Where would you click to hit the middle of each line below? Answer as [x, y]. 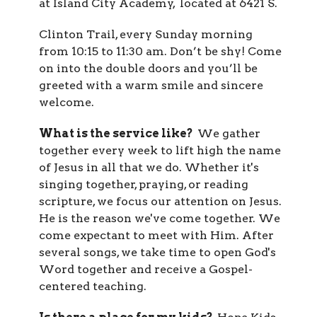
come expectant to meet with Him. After [156, 236]
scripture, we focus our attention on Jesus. [160, 202]
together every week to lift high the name [160, 151]
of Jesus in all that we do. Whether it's [149, 168]
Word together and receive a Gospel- [146, 270]
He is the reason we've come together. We [160, 219]
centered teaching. [93, 287]
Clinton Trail [77, 35]
